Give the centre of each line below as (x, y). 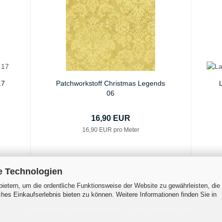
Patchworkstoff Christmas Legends (111, 83)
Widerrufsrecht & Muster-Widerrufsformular (144, 195)
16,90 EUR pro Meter (111, 130)
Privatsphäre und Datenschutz (75, 210)
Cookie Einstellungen (162, 210)
